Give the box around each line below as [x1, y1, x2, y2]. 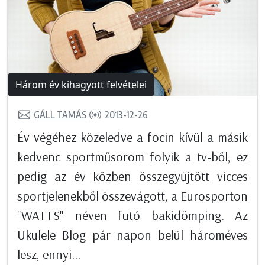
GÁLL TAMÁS [34, 109, 86, 121]
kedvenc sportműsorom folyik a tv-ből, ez [17, 148, 248, 165]
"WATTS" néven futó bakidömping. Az [17, 206, 248, 224]
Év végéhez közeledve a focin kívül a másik [17, 128, 248, 146]
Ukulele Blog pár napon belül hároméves [17, 226, 248, 243]
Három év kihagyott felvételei [15, 77, 147, 91]
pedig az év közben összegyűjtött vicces [17, 167, 248, 185]
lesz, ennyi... [17, 245, 80, 263]
